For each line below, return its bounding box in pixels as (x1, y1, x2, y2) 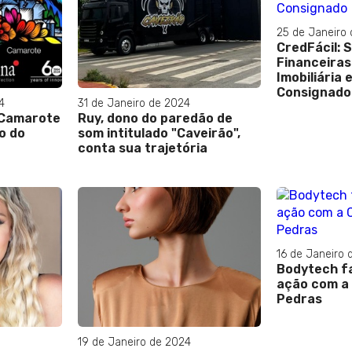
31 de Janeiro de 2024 (78, 97, 190, 111)
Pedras (276, 291, 322, 307)
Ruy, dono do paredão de (78, 111, 233, 126)
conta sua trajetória (78, 141, 207, 156)
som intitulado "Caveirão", (78, 126, 240, 141)
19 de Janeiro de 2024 (78, 335, 191, 350)
